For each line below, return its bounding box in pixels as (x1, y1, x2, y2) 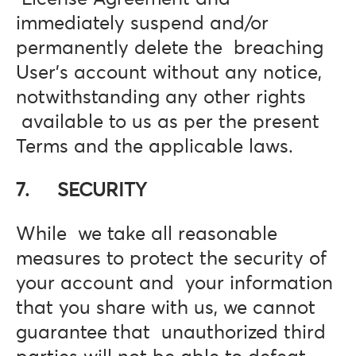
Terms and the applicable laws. (16, 137, 293, 157)
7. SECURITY (16, 181, 147, 200)
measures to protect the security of (16, 250, 327, 269)
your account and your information (16, 274, 333, 293)
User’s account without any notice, (16, 64, 322, 83)
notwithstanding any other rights (16, 88, 306, 107)
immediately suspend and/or (16, 14, 269, 33)
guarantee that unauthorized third (16, 323, 326, 342)
